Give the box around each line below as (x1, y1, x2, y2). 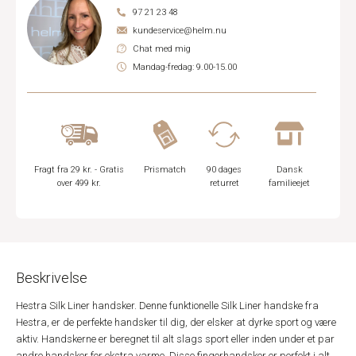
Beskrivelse (16, 269, 87, 286)
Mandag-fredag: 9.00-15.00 (133, 62, 237, 72)
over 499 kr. (57, 178, 102, 188)
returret (209, 178, 239, 188)
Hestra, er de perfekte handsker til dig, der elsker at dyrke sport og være (16, 316, 336, 328)
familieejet (269, 178, 311, 188)
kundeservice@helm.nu (133, 25, 226, 36)
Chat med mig (133, 44, 191, 54)
